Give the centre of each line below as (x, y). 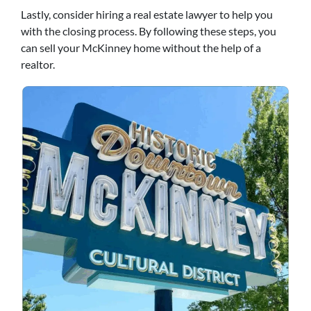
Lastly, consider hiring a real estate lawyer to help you (147, 14)
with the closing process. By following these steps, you (149, 31)
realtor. (38, 64)
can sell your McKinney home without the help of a (141, 47)
